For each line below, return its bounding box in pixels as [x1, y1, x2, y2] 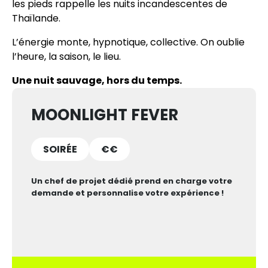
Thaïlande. [12, 11, 60, 25]
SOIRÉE [43, 142, 77, 156]
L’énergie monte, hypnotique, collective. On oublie [12, 35, 245, 49]
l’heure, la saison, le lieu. [12, 49, 121, 63]
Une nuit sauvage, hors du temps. [12, 73, 182, 87]
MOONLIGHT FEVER [31, 103, 178, 126]
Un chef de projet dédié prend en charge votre [31, 175, 232, 187]
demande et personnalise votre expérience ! [31, 187, 224, 199]
